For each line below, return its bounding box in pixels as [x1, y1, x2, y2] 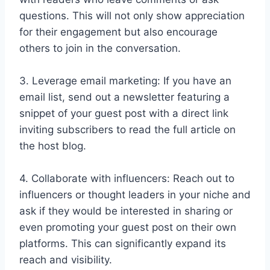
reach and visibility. [19, 254, 112, 266]
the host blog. [19, 140, 86, 152]
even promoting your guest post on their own [19, 221, 236, 234]
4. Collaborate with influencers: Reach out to [19, 172, 234, 185]
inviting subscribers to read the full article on [19, 124, 236, 136]
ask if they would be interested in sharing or [19, 205, 233, 218]
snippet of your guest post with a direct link [19, 107, 228, 120]
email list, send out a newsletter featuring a [19, 91, 230, 104]
